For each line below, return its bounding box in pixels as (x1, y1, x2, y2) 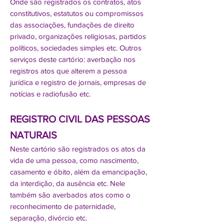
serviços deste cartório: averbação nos (10, 55, 135, 63)
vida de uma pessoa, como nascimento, (10, 156, 138, 164)
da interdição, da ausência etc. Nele (10, 179, 125, 187)
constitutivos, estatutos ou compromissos (10, 9, 143, 17)
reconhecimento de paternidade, (10, 202, 115, 210)
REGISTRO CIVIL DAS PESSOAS (10, 113, 150, 124)
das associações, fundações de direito (10, 20, 134, 29)
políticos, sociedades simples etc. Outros (10, 43, 141, 52)
